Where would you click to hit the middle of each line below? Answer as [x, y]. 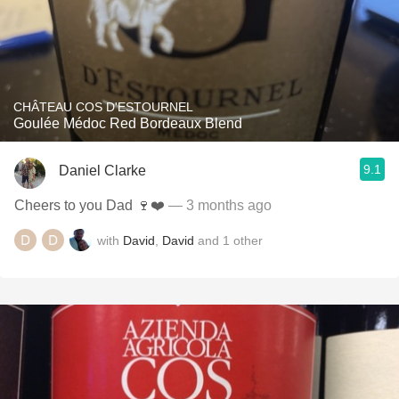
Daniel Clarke [102, 170]
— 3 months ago [218, 205]
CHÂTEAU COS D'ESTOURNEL [103, 107]
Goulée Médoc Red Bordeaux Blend [128, 123]
